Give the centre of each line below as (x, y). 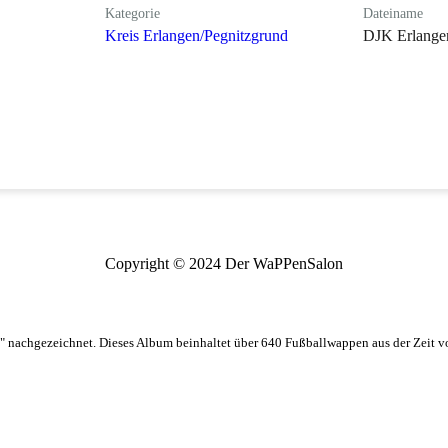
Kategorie (133, 13)
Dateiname (392, 13)
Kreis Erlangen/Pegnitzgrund (197, 35)
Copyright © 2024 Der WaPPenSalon (224, 263)
